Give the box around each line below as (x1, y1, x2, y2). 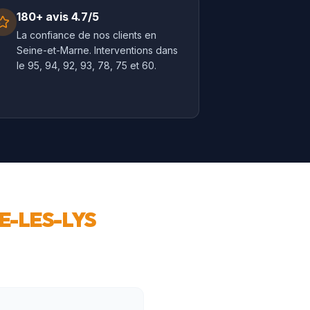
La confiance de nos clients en (16, 29, 156, 41)
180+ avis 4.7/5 (16, 10, 99, 24)
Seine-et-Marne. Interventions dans (16, 44, 178, 56)
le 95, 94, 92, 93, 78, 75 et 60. (16, 60, 156, 71)
